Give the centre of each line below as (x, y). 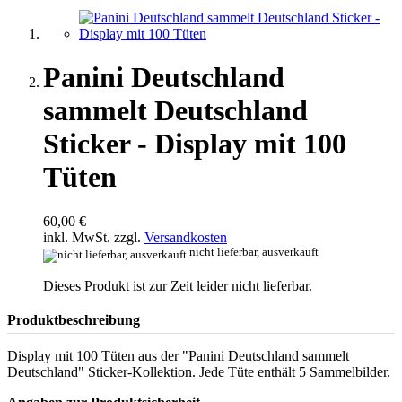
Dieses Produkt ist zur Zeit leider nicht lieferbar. (178, 285)
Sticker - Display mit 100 (195, 144)
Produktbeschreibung (74, 319)
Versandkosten (186, 237)
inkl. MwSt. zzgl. (94, 237)
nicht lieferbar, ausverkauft (254, 252)
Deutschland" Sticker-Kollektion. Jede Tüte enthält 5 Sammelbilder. (199, 371)
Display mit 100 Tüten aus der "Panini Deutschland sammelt (178, 355)
